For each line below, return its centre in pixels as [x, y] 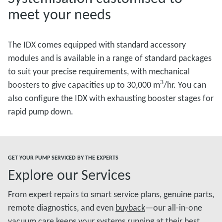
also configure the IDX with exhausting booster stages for [111, 98]
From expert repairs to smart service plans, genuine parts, [111, 194]
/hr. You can [185, 84]
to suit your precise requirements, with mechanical [99, 71]
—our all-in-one [174, 207]
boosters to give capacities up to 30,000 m [84, 84]
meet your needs [59, 14]
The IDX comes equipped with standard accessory [97, 44]
